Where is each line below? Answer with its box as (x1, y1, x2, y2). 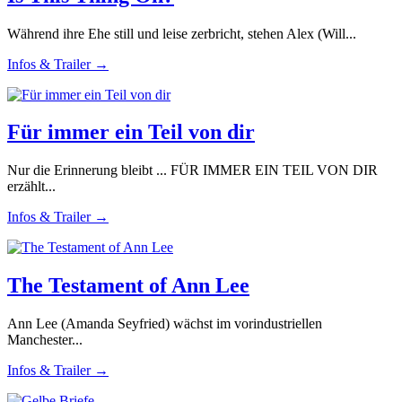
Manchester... (7, 332, 83, 348)
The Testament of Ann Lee (7, 274, 249, 298)
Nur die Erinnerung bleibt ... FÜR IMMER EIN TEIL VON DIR (7, 162, 378, 179)
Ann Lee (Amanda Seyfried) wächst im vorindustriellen (7, 316, 322, 332)
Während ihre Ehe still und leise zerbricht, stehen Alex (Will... (7, 25, 356, 41)
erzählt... (7, 179, 56, 195)
